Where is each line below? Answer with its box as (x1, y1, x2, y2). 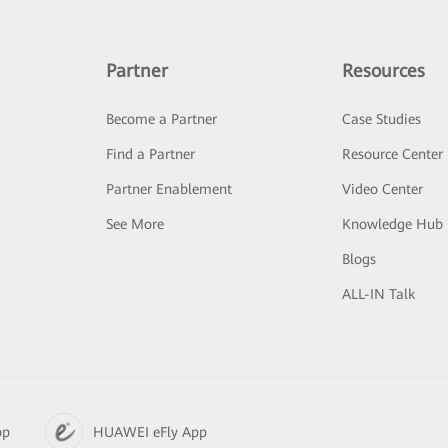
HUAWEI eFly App (93, 423, 207, 440)
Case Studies (342, 111, 422, 127)
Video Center (342, 181, 424, 197)
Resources (342, 60, 426, 81)
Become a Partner (105, 111, 217, 127)
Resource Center (342, 146, 444, 162)
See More (105, 216, 164, 232)
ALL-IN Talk (342, 286, 416, 302)
